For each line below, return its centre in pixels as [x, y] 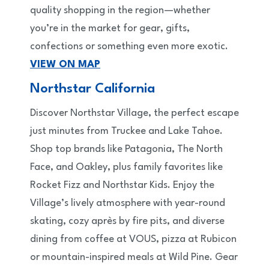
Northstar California [92, 89]
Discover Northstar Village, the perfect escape [134, 113]
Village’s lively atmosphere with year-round [128, 204]
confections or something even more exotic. [129, 47]
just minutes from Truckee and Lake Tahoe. [126, 131]
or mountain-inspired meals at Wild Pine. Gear [134, 258]
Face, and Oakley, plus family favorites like [126, 168]
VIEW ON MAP [65, 65]
